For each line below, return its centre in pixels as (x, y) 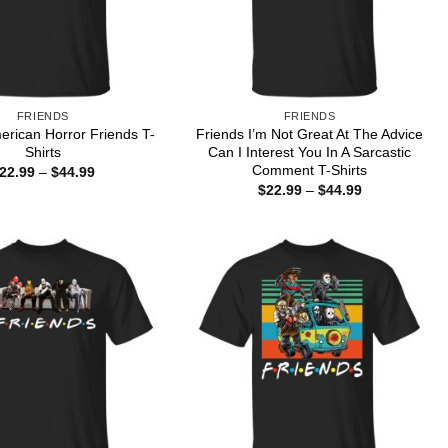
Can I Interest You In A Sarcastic (310, 151)
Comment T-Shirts (310, 169)
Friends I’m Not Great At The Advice (310, 133)
